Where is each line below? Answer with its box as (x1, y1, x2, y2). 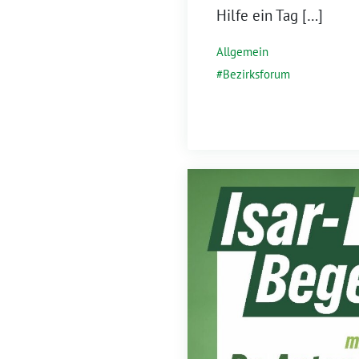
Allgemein (216, 43, 268, 59)
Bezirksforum (223, 66, 290, 82)
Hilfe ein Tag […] (216, 5, 323, 25)
